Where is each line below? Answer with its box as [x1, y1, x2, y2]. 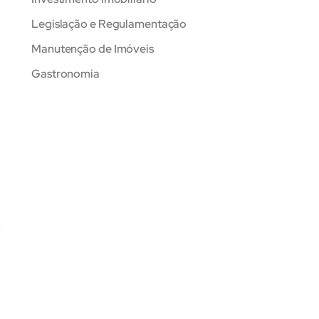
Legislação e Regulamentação [31, 16, 187, 32]
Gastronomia [31, 66, 100, 82]
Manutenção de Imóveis [31, 41, 154, 57]
